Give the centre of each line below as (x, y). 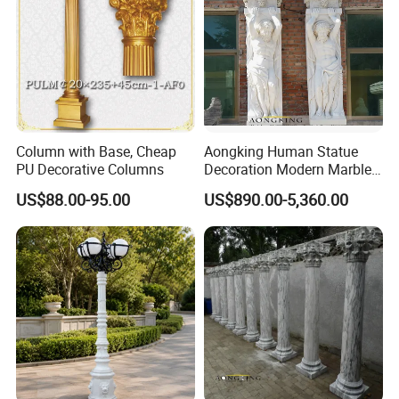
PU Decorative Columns (90, 170)
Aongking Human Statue (281, 152)
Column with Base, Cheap (97, 152)
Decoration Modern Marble (287, 170)
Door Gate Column (261, 187)
